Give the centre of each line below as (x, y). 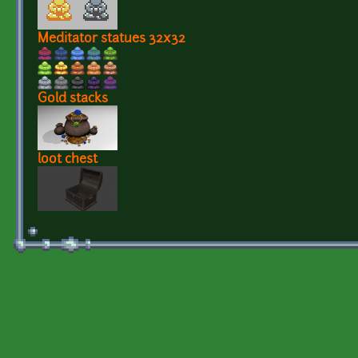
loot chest (68, 159)
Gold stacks (73, 99)
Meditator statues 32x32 (111, 39)
